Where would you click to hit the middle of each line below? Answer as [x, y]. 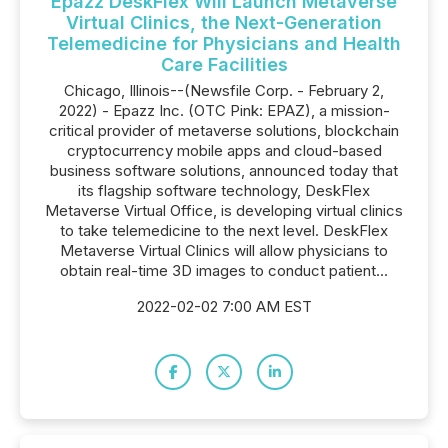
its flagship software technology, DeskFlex [224, 190]
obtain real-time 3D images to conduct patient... [224, 270]
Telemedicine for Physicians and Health [224, 43]
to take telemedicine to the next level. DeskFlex [224, 230]
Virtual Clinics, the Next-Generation [224, 22]
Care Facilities [224, 64]
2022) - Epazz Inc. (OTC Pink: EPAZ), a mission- [224, 110]
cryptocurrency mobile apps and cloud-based [224, 150]
